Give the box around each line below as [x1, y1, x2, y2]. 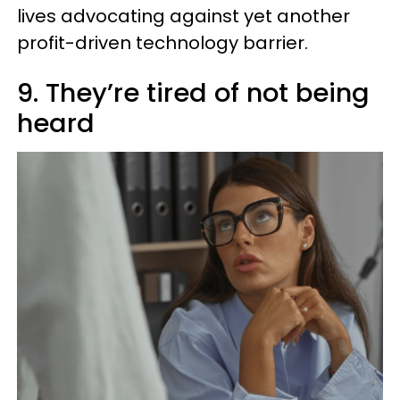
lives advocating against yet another [17, 4, 350, 29]
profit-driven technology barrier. [17, 30, 308, 55]
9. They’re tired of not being [17, 75, 370, 111]
